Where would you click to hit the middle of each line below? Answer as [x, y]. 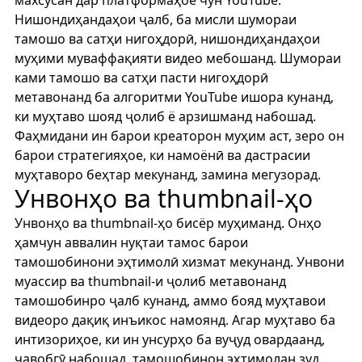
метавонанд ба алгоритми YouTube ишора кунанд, [174, 97]
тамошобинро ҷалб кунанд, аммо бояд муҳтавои [170, 301]
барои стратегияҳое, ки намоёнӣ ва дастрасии [162, 155]
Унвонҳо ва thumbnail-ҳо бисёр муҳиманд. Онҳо [168, 223]
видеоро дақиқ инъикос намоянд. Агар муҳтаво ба [175, 320]
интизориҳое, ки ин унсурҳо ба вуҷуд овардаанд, [169, 339]
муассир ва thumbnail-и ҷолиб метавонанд [150, 281]
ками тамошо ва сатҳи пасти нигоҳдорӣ [141, 78]
